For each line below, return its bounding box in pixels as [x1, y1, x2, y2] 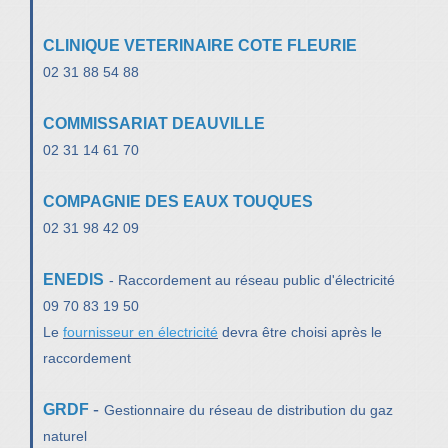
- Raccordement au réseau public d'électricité [109, 271, 395, 288]
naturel [43, 427, 87, 444]
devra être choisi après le [218, 323, 382, 340]
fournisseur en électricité [63, 323, 218, 340]
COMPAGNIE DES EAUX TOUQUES [43, 192, 313, 210]
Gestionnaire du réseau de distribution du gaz [104, 401, 393, 418]
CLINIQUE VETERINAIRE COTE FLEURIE [43, 36, 357, 54]
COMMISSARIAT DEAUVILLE [43, 114, 265, 132]
